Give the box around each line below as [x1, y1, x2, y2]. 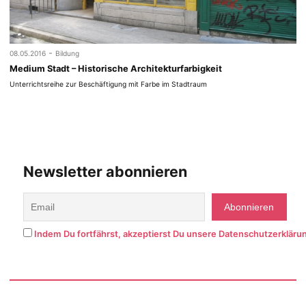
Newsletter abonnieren [23, 163, 188, 181]
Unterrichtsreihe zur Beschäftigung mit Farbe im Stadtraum [10, 80, 208, 89]
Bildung [55, 49, 80, 58]
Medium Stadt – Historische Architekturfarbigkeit [10, 63, 223, 74]
